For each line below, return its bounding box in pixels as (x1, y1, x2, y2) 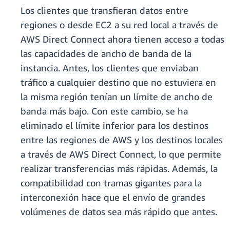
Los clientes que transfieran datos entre (21, 5, 188, 16)
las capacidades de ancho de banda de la (21, 48, 191, 60)
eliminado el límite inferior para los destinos (21, 120, 208, 131)
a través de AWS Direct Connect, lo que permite (21, 148, 221, 160)
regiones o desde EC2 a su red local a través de (21, 19, 218, 31)
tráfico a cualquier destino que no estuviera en (21, 76, 216, 88)
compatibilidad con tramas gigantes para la (21, 177, 202, 189)
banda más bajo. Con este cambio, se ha (21, 105, 188, 117)
